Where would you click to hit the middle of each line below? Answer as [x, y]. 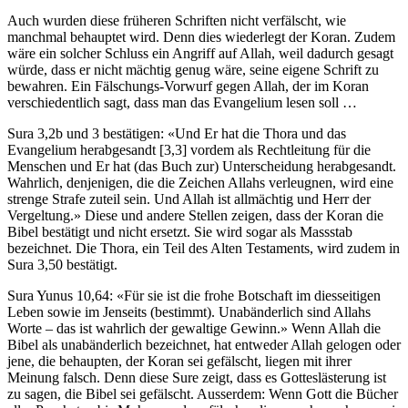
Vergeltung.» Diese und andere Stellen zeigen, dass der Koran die [195, 215]
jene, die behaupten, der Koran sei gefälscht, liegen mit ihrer [179, 361]
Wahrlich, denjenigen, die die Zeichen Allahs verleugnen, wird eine [200, 182]
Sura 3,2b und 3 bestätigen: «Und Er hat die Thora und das [177, 133]
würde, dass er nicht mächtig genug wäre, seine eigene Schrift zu [193, 69]
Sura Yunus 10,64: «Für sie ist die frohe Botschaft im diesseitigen [194, 295]
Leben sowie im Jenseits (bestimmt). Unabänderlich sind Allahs [189, 311]
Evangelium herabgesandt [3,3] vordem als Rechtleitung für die [189, 149]
